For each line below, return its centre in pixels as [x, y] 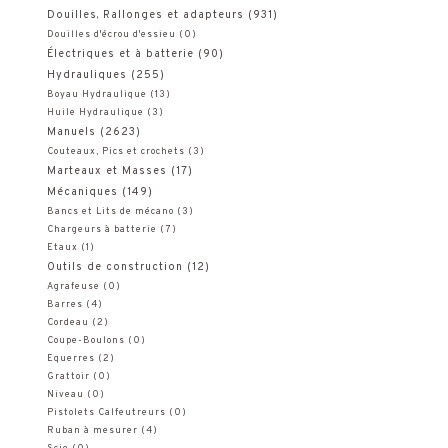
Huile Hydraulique [95, 112]
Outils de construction [114, 266]
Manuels [71, 131]
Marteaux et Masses [106, 170]
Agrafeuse [73, 286]
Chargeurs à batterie [101, 229]
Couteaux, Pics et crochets [115, 151]
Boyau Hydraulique [96, 94]
